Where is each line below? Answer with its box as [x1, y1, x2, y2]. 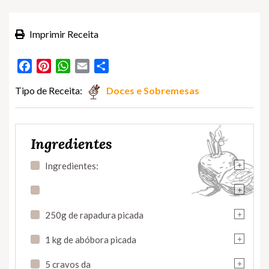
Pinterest [51, 58, 89, 73]
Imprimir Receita [28, 28, 98, 40]
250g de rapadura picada [45, 209, 144, 220]
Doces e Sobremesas [106, 84, 199, 96]
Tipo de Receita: [15, 84, 82, 96]
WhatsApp [70, 58, 115, 73]
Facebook [32, 58, 74, 73]
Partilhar [109, 58, 145, 73]
